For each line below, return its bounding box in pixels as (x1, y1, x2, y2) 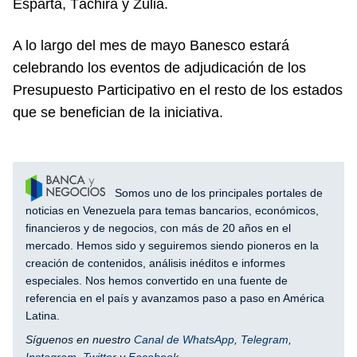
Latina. (25, 308, 60, 322)
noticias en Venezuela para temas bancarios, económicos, (25, 203, 319, 217)
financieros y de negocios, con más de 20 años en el (25, 221, 291, 234)
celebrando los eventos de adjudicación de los (13, 59, 306, 76)
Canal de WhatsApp (134, 332, 234, 346)
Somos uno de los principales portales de (112, 186, 323, 199)
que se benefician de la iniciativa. (13, 104, 223, 120)
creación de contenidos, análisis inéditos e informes (25, 256, 285, 269)
